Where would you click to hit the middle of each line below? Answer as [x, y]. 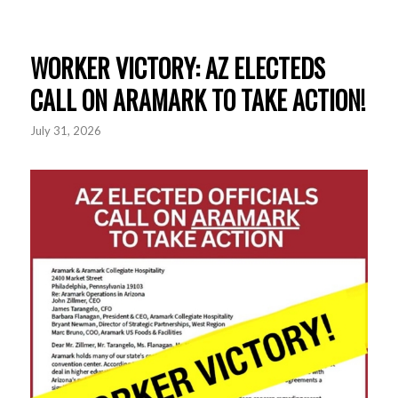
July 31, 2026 [65, 130]
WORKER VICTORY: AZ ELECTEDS [177, 68]
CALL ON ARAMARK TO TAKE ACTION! [197, 99]
